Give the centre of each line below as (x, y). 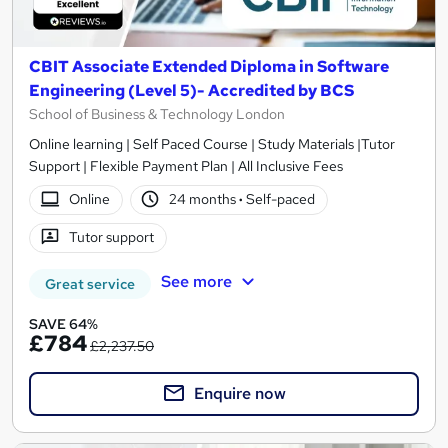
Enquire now (240, 393)
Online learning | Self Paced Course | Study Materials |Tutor (212, 143)
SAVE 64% (63, 323)
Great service (90, 283)
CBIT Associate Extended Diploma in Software (209, 66)
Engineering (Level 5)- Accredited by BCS (191, 90)
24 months (204, 199)
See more (196, 282)
